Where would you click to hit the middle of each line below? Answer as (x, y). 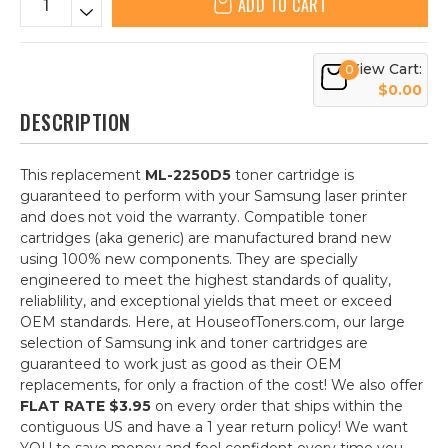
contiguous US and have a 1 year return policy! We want (214, 427)
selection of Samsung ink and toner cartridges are (194, 343)
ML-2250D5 (188, 175)
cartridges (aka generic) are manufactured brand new (205, 238)
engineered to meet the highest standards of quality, (205, 280)
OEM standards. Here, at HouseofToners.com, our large (212, 322)
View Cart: (385, 69)
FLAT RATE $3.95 (85, 406)
